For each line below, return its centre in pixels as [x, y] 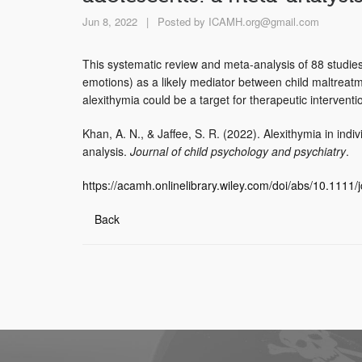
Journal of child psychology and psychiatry [238, 151]
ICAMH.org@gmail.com [264, 21]
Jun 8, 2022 [110, 21]
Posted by [181, 21]
